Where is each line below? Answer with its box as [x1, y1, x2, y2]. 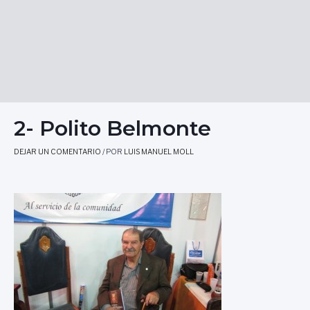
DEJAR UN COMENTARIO [14, 147, 101, 157]
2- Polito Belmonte [14, 116, 211, 142]
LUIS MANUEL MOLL [124, 147, 194, 157]
